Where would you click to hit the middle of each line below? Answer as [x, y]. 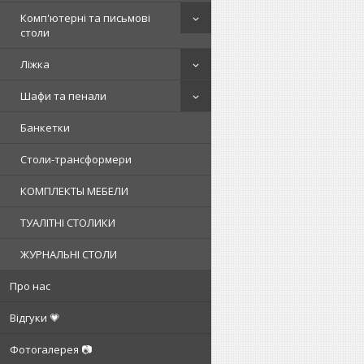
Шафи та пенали [63, 96]
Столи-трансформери [76, 159]
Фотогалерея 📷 [51, 349]
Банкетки [45, 128]
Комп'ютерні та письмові [85, 18]
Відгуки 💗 [35, 318]
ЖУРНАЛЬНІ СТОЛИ [69, 254]
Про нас [30, 286]
